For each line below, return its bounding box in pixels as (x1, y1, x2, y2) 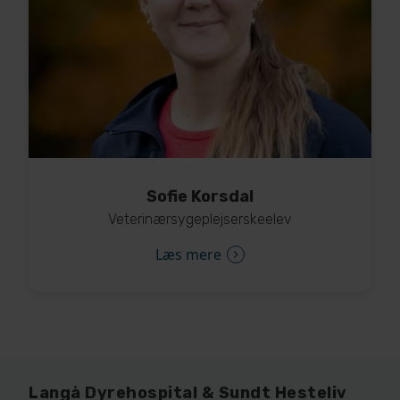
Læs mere (155, 244, 221, 264)
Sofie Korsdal (146, 186, 254, 206)
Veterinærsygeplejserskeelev (108, 210, 292, 228)
